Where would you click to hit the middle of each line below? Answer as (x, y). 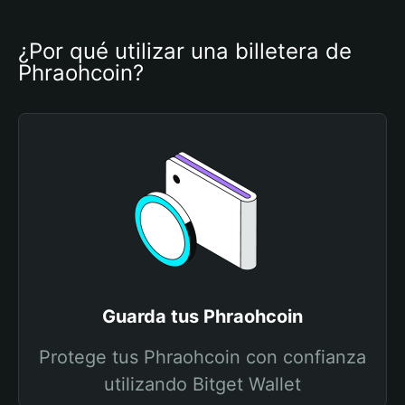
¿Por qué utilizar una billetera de (185, 51)
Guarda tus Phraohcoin (202, 316)
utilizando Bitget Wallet (202, 384)
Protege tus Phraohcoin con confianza (202, 357)
